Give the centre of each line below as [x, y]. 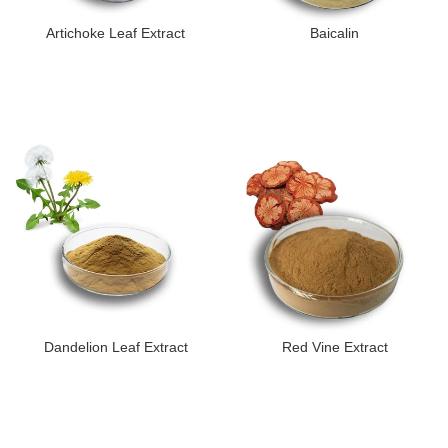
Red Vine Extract [334, 347]
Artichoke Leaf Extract [116, 33]
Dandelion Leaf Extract [115, 347]
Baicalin [335, 33]
